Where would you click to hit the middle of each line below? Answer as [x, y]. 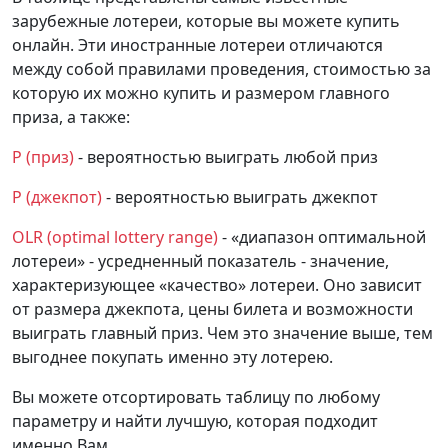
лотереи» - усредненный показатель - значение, [200, 261]
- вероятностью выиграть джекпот [240, 197]
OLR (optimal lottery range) [115, 237]
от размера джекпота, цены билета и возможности [212, 309]
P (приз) [43, 157]
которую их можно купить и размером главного [201, 93]
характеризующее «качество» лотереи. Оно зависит [217, 285]
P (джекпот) [57, 197]
